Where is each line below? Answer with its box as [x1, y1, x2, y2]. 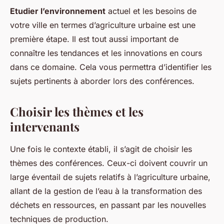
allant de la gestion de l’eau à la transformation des [10, 185, 202, 196]
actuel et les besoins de [105, 5, 196, 16]
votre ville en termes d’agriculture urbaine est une [10, 19, 195, 30]
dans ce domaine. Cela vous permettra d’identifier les [10, 61, 211, 72]
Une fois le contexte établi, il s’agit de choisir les [10, 143, 192, 154]
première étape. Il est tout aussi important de [10, 33, 178, 44]
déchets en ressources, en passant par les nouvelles [10, 199, 206, 210]
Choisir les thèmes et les [10, 103, 143, 119]
